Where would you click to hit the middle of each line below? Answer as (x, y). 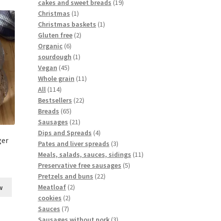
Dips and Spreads (65, 133)
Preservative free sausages (79, 165)
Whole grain (56, 78)
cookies (50, 198)
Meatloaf (52, 187)
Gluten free (55, 35)
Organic (50, 46)
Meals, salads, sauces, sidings (84, 154)
